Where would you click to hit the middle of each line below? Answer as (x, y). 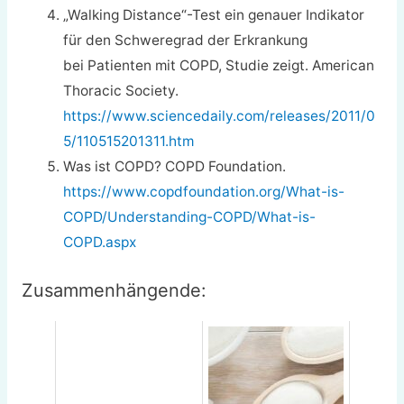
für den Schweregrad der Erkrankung (186, 41)
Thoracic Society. (121, 91)
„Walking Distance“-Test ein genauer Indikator (214, 15)
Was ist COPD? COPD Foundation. (175, 167)
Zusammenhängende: (114, 291)
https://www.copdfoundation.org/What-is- (204, 192)
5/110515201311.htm (129, 142)
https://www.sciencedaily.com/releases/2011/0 (220, 116)
